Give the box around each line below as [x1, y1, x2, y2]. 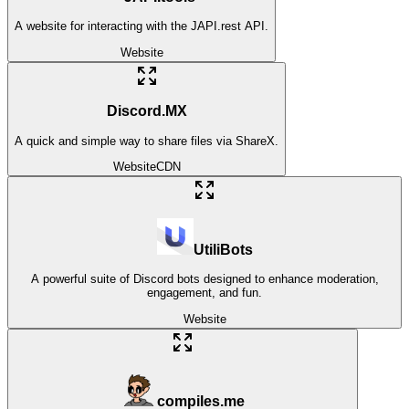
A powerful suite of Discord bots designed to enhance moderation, [30, 272, 379, 287]
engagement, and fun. [147, 286, 262, 300]
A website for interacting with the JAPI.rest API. [15, 19, 268, 34]
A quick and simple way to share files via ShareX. [15, 133, 278, 148]
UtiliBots [193, 241, 253, 257]
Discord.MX [106, 103, 187, 120]
